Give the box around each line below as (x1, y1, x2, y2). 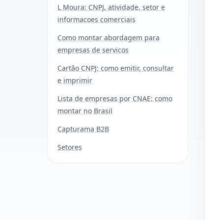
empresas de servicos (57, 45, 129, 55)
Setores (57, 142, 82, 152)
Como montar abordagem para (57, 32, 160, 42)
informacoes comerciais (57, 14, 136, 24)
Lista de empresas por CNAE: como (57, 93, 172, 103)
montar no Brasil (57, 106, 112, 115)
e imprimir (57, 75, 92, 85)
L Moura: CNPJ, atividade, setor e (57, 2, 165, 12)
